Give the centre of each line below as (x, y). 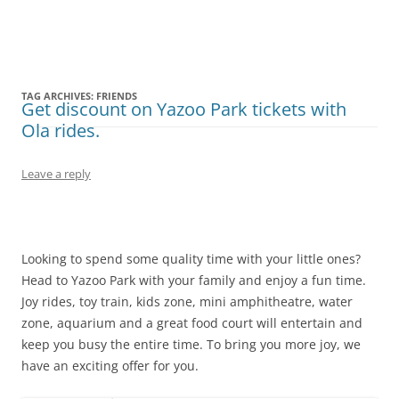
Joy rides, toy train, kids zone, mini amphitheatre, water (187, 301)
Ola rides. (61, 130)
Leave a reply (56, 174)
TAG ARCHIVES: (59, 96)
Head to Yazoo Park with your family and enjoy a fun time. (194, 280)
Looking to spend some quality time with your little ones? (191, 259)
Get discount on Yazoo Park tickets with (184, 109)
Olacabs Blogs (95, 34)
